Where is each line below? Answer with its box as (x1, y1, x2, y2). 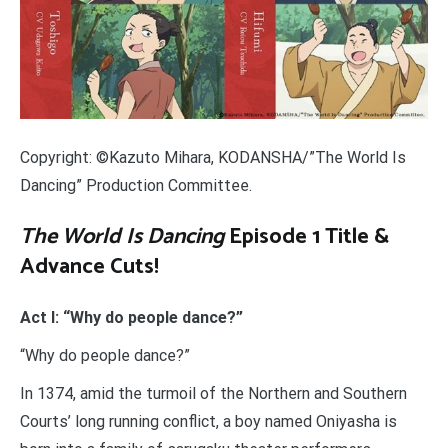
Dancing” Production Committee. (20, 176, 252, 196)
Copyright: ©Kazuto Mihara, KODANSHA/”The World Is (20, 148, 406, 168)
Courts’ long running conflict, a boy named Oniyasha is (20, 412, 397, 432)
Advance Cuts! (20, 249, 159, 286)
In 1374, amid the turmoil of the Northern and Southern (20, 384, 407, 404)
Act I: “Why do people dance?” (20, 308, 243, 328)
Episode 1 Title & (224, 219, 389, 256)
